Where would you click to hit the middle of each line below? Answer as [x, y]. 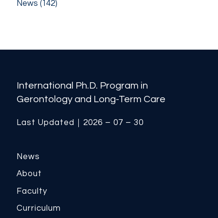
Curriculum [38, 209]
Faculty [32, 191]
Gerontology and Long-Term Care [91, 99]
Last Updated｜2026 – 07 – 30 [80, 123]
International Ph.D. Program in [82, 85]
